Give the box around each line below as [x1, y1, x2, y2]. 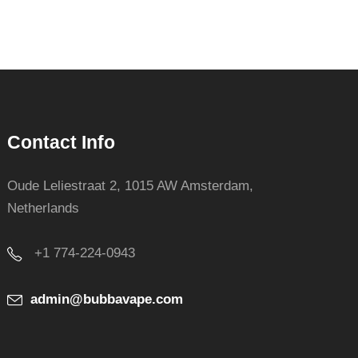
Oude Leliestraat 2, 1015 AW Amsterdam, [7, 177, 254, 193]
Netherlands [7, 200, 80, 216]
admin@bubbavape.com [30, 291, 184, 307]
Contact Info [7, 131, 116, 153]
